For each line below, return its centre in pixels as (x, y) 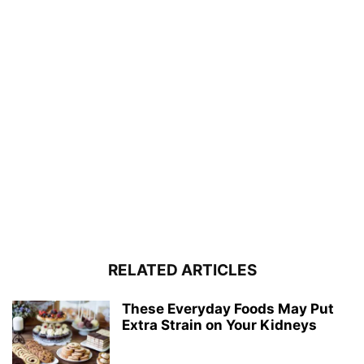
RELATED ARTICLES (182, 271)
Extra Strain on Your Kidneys (219, 325)
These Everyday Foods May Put (228, 309)
